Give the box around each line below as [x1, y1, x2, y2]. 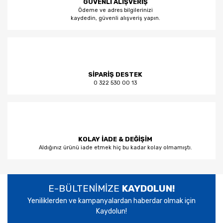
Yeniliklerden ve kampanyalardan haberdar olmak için [27, 197, 196, 205]
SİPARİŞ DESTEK [88, 71, 142, 78]
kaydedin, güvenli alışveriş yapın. [70, 15, 160, 21]
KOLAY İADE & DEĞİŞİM [78, 135, 152, 143]
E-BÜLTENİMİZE [48, 183, 122, 194]
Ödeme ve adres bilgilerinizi [78, 7, 153, 13]
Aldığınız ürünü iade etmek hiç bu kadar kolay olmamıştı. [38, 144, 192, 151]
